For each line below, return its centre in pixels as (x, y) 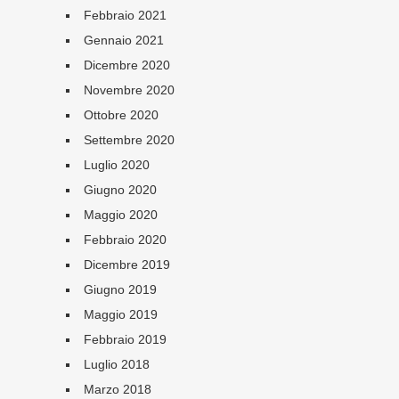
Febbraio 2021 (125, 15)
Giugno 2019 (120, 289)
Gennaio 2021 (123, 40)
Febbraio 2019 (125, 339)
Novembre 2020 (129, 90)
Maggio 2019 (120, 314)
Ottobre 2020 (121, 115)
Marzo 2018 (117, 389)
